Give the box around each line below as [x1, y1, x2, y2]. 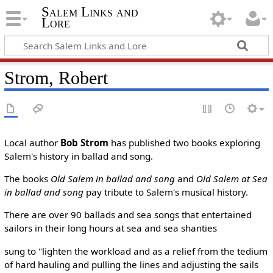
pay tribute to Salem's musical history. [83, 186, 248, 199]
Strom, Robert [4, 67, 108, 88]
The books [4, 172, 51, 185]
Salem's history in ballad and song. [4, 150, 153, 162]
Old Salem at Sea [196, 172, 268, 185]
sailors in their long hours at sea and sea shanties [4, 222, 217, 235]
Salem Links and [41, 4, 138, 20]
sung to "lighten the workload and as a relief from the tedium [4, 244, 268, 257]
